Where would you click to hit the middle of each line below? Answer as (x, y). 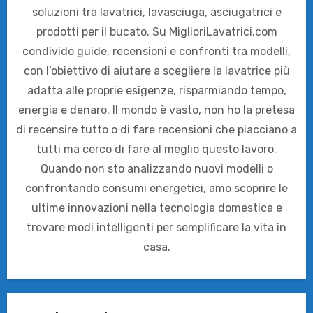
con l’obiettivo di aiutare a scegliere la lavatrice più (156, 71)
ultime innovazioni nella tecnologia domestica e (156, 208)
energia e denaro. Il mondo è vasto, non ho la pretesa (156, 110)
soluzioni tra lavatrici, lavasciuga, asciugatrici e (156, 13)
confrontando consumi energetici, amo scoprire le (156, 189)
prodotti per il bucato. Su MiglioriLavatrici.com (156, 32)
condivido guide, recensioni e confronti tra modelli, (156, 52)
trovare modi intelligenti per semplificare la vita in (156, 228)
